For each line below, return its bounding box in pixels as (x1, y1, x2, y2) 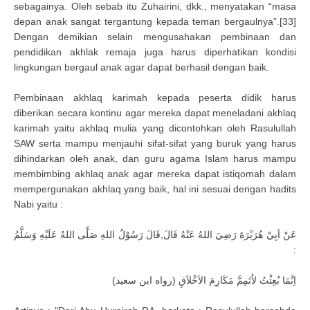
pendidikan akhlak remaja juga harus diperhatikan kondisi (14, 46, 296, 57)
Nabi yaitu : (14, 199, 63, 210)
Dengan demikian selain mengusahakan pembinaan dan (14, 31, 296, 42)
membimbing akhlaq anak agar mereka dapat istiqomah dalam (14, 168, 296, 179)
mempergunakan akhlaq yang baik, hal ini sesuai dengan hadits (14, 183, 296, 194)
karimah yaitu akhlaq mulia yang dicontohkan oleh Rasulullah (14, 122, 296, 134)
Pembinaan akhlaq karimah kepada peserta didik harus (14, 92, 296, 103)
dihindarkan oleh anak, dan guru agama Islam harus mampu (14, 153, 296, 164)
